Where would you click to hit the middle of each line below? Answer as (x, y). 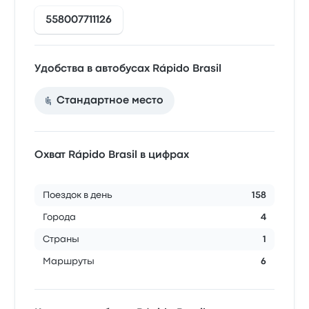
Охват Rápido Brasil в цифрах (112, 155)
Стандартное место (110, 100)
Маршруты (69, 261)
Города (60, 217)
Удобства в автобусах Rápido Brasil (128, 69)
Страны (61, 239)
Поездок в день (78, 195)
